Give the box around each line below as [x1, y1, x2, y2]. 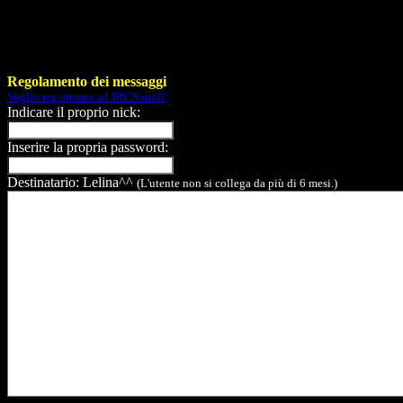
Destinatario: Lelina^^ [7, 174, 137, 190]
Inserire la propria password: [7, 139, 168, 155]
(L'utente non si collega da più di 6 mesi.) [137, 175, 337, 190]
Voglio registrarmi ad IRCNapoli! [7, 89, 168, 103]
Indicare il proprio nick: [7, 103, 140, 120]
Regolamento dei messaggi [7, 73, 166, 89]
